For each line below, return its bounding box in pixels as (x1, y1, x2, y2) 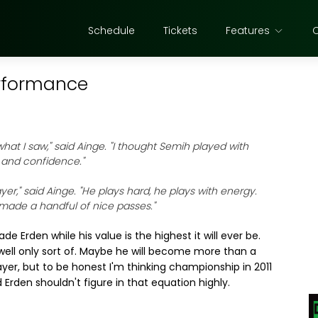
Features (226, 23, 270, 38)
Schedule (88, 23, 135, 38)
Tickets (163, 23, 197, 38)
